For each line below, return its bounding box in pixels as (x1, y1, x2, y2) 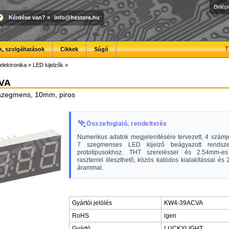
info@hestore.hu (54, 14, 100, 20)
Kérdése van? (9, 14, 45, 20)
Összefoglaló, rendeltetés (86, 120, 167, 127)
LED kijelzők (33, 62, 63, 68)
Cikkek (60, 46, 78, 52)
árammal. (77, 164, 103, 171)
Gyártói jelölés (72, 199, 112, 207)
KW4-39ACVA (164, 199, 203, 207)
